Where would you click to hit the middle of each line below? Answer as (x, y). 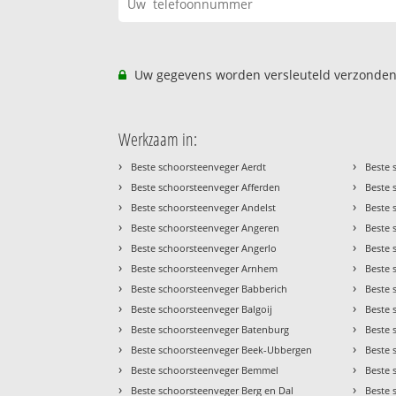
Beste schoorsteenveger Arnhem (205, 269)
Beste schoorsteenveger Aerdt (199, 167)
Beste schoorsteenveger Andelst (204, 208)
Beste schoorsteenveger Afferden (206, 187)
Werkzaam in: (158, 140)
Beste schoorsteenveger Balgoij (202, 309)
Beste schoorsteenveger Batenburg (210, 330)
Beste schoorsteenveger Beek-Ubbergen (222, 350)
